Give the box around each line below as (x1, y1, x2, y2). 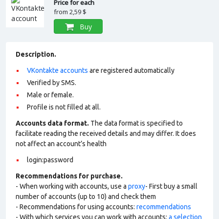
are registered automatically (88, 66, 175, 74)
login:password (27, 156, 73, 164)
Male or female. (27, 91, 74, 99)
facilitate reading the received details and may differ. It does (16, 130, 196, 137)
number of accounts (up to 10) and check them (16, 193, 156, 200)
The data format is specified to (89, 119, 183, 127)
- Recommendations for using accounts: (16, 203, 136, 211)
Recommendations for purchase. (16, 172, 123, 180)
